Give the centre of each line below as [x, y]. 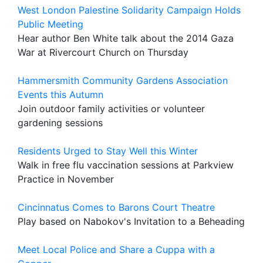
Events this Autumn [60, 95]
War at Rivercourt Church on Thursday [103, 52]
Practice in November [66, 179]
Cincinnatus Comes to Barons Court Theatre [116, 207]
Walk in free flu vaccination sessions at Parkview [126, 165]
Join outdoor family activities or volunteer [111, 109]
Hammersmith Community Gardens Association [123, 80]
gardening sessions [60, 123]
